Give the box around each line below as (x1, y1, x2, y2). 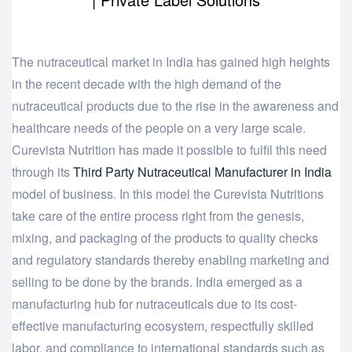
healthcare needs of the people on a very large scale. (12, 119, 306, 137)
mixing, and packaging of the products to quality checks (12, 229, 318, 247)
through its (12, 163, 73, 181)
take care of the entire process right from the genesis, (12, 207, 304, 225)
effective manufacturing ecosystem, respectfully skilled (12, 317, 313, 335)
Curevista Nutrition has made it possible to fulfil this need (12, 141, 327, 159)
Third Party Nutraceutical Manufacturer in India (73, 163, 332, 181)
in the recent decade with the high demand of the (12, 75, 281, 93)
